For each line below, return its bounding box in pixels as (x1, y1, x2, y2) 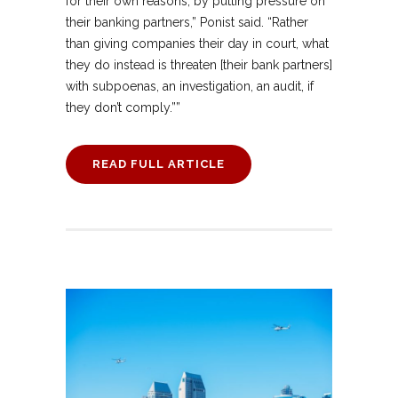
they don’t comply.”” (66, 99, 180, 115)
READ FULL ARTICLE (92, 156, 225, 171)
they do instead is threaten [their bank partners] (66, 57, 332, 72)
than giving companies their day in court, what (66, 36, 329, 51)
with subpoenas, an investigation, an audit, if (66, 78, 314, 93)
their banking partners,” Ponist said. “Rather (66, 14, 308, 29)
